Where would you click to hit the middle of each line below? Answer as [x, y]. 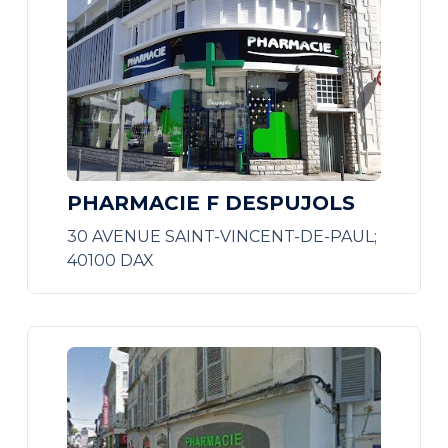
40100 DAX [110, 260]
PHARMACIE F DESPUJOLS [210, 203]
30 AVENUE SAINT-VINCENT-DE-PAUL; [221, 236]
